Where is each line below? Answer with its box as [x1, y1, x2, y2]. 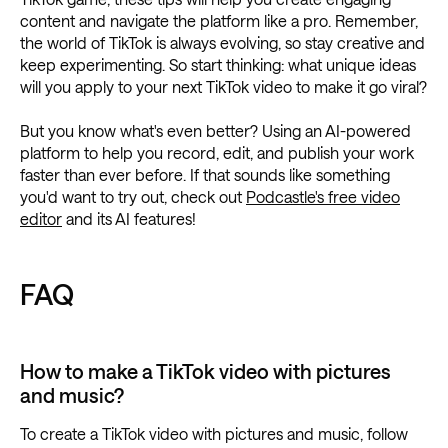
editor [20, 209, 62, 229]
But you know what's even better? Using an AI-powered [20, 121, 411, 141]
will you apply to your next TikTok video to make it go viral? [20, 77, 427, 97]
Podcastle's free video [246, 187, 400, 207]
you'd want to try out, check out [20, 187, 246, 207]
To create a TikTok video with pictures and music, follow [20, 424, 408, 444]
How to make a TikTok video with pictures [20, 359, 391, 384]
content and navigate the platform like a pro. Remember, [20, 11, 418, 31]
